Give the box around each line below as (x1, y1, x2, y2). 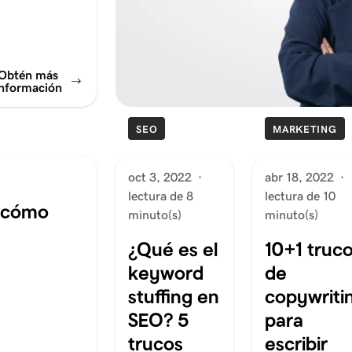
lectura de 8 (127, 189, 193, 203)
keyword (127, 261, 203, 284)
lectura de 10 (264, 189, 335, 203)
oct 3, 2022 (127, 170, 192, 184)
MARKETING (272, 123, 337, 135)
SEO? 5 (127, 308, 189, 331)
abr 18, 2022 (264, 170, 334, 184)
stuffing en (127, 284, 219, 307)
